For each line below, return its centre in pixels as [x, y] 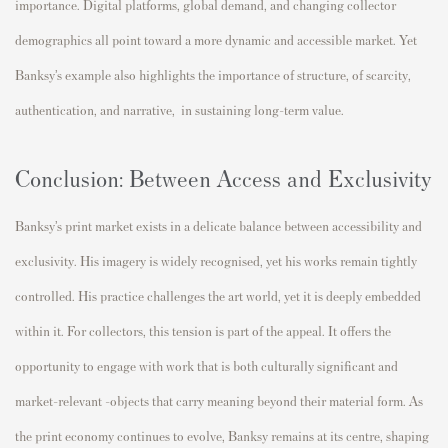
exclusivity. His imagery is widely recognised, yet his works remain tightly [216, 260]
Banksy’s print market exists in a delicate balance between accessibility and [218, 225]
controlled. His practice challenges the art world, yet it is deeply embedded [218, 295]
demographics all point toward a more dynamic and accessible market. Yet [216, 39]
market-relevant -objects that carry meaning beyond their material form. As [219, 400]
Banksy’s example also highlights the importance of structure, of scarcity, [213, 74]
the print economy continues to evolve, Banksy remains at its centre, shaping [222, 435]
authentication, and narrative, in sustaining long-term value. [179, 109]
